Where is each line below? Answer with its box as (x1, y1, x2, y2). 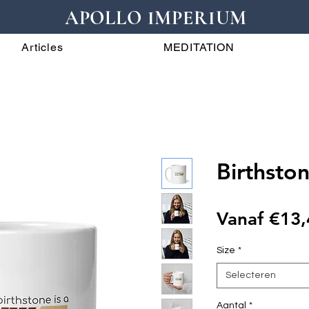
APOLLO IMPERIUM (64, 6, 248, 30)
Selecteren (226, 270, 276, 280)
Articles (21, 41, 63, 54)
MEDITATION (163, 41, 235, 54)
